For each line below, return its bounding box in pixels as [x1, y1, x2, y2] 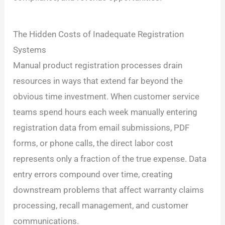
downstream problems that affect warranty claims [13, 185, 204, 195]
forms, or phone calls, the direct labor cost [13, 138, 174, 149]
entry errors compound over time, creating [13, 169, 173, 180]
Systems [13, 45, 47, 55]
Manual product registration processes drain [13, 60, 183, 71]
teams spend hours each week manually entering [13, 107, 198, 118]
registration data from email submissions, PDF [13, 123, 190, 133]
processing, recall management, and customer [13, 200, 189, 211]
